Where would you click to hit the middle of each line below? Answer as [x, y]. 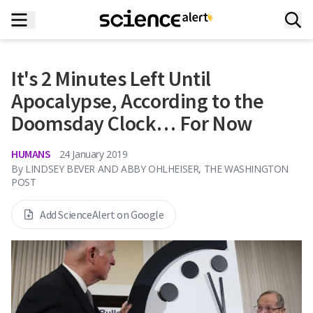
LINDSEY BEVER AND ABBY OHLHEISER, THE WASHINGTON [157, 169]
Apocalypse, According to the [138, 101]
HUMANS [31, 154]
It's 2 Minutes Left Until [111, 78]
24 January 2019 [93, 154]
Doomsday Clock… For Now [132, 123]
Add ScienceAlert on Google [102, 214]
